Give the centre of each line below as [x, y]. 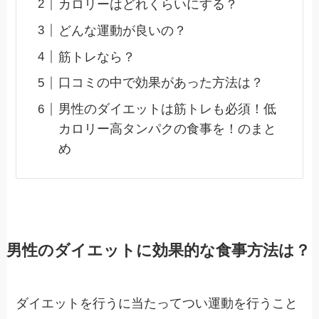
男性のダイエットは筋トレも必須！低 [167, 109]
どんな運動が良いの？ [122, 30]
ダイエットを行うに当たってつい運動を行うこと [157, 304]
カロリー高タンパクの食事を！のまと [167, 129]
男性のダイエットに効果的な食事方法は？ [158, 251]
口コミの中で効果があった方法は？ [161, 83]
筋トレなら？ [96, 57]
